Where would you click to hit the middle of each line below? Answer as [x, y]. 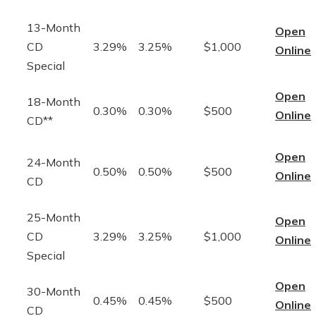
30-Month [54, 291]
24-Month [54, 162]
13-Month [54, 27]
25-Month [54, 217]
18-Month [54, 101]
